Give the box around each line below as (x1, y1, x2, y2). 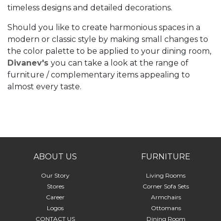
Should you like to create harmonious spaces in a (7, 23, 200, 32)
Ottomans (150, 204, 181, 212)
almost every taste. (7, 82, 81, 91)
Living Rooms (146, 172, 185, 179)
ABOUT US (34, 152, 77, 161)
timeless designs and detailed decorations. (7, 3, 172, 12)
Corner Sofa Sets (143, 183, 189, 190)
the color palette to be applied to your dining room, (7, 46, 211, 56)
